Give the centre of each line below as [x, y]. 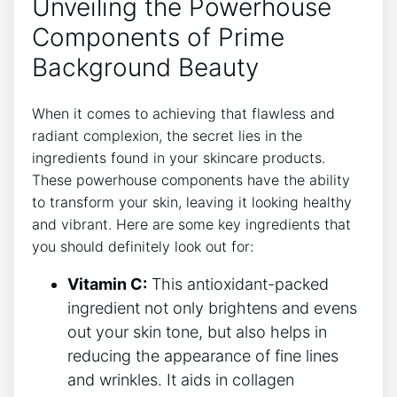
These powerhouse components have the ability [191, 180]
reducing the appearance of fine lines [203, 356]
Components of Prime [158, 37]
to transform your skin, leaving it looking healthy [192, 202]
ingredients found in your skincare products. [179, 158]
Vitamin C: [107, 284]
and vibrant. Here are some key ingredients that [191, 225]
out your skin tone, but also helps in [197, 332]
